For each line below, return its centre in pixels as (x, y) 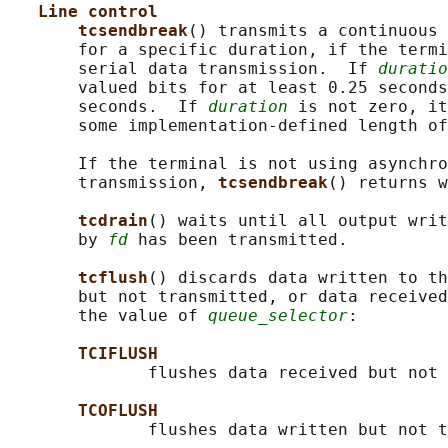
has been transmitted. (238, 240)
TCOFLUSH (118, 411)
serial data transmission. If (193, 69)
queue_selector (278, 316)
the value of (108, 316)
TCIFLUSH (118, 354)
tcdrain (113, 221)
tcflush (113, 278)
